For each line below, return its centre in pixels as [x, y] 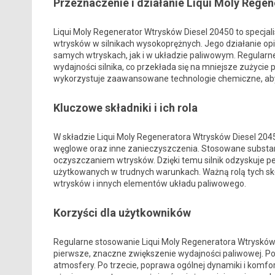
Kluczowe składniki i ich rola [125, 107]
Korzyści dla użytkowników [122, 212]
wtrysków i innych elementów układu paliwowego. [149, 183]
